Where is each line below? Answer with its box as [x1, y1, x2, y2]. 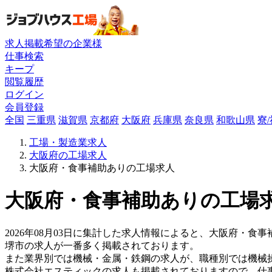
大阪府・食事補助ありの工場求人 [29, 162, 175, 173]
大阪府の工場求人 [29, 149, 107, 160]
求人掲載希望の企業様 [5, 38, 102, 49]
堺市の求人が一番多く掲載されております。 [5, 240, 199, 251]
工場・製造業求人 [29, 137, 107, 148]
